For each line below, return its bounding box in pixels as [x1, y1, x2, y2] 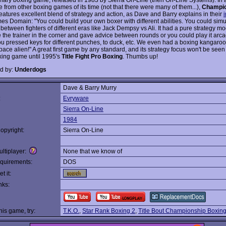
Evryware [63, 95, 89, 102]
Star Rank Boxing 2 [82, 207, 135, 214]
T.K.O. [63, 207, 79, 214]
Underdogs [15, 66, 46, 73]
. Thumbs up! [123, 52, 158, 60]
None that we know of [63, 148, 122, 155]
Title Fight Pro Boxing [62, 52, 123, 60]
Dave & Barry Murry [63, 84, 117, 91]
